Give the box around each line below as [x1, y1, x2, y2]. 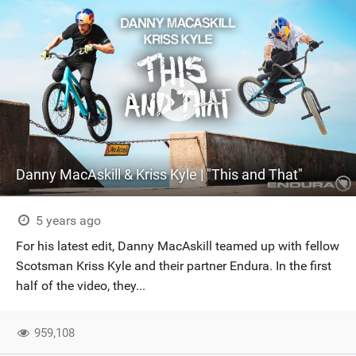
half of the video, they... [16, 278, 145, 293]
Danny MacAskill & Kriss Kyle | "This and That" [16, 166, 303, 183]
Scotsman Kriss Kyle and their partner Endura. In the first [16, 258, 331, 273]
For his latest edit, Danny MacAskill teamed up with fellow [16, 238, 339, 253]
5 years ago [32, 213, 101, 228]
